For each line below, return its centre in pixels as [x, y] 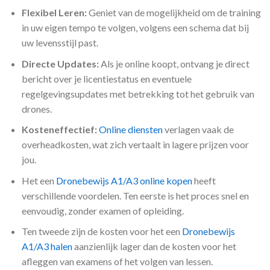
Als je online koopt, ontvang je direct [174, 63]
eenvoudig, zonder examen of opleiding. [102, 210]
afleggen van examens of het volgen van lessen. [117, 262]
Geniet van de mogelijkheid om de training [174, 13]
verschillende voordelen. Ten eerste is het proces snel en [135, 195]
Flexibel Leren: [54, 13]
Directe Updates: [60, 63]
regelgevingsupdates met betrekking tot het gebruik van [138, 93]
